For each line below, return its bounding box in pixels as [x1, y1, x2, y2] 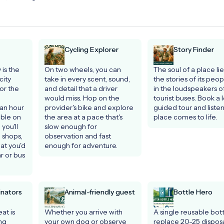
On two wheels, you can [44, 64, 121, 74]
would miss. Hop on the [44, 93, 119, 102]
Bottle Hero [173, 187, 212, 196]
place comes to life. [153, 112, 217, 121]
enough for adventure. [44, 140, 117, 150]
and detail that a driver [44, 83, 117, 93]
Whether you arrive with [44, 207, 122, 216]
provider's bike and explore [44, 102, 133, 112]
